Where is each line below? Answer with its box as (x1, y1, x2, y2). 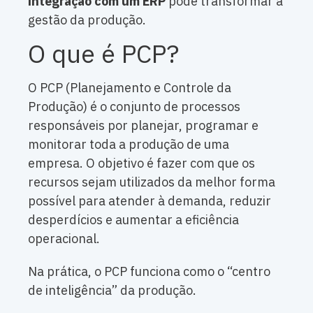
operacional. (28, 231, 100, 247)
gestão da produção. (28, 12, 146, 29)
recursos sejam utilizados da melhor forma (28, 174, 275, 191)
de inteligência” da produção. (28, 282, 196, 299)
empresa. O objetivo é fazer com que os (28, 155, 255, 172)
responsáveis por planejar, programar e (28, 117, 259, 134)
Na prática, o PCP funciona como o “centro (28, 263, 270, 280)
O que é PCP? (28, 37, 179, 71)
